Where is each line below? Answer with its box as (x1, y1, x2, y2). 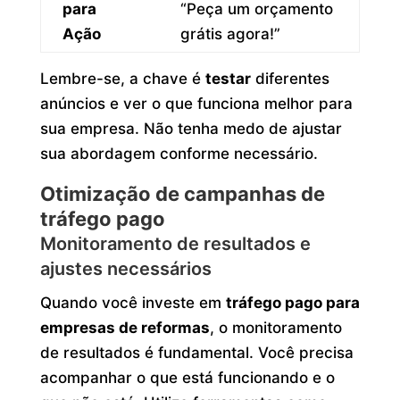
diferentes (250, 69, 329, 87)
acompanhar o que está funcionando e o (39, 368, 335, 387)
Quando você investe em (39, 293, 226, 312)
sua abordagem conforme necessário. (39, 144, 318, 162)
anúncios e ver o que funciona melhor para (39, 94, 353, 112)
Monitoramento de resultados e (39, 232, 311, 254)
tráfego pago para (225, 293, 360, 312)
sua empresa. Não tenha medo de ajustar (39, 119, 342, 137)
